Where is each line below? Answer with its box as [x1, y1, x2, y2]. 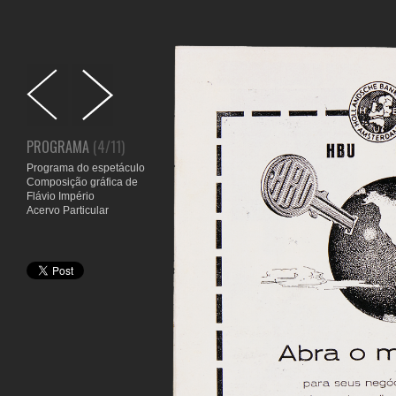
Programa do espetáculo [27, 162, 145, 174]
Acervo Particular [27, 204, 109, 217]
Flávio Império [27, 190, 95, 202]
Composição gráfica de [27, 176, 138, 188]
